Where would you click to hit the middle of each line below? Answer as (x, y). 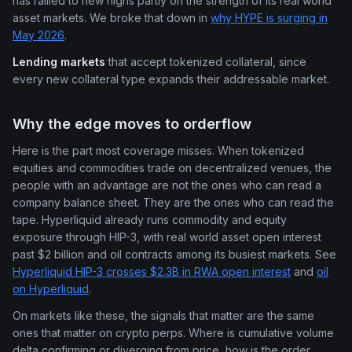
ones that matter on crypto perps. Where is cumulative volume (173, 333)
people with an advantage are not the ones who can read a (167, 185)
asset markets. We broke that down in (112, 17)
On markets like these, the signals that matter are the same (163, 316)
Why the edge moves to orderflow (132, 123)
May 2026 (38, 35)
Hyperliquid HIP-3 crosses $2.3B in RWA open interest (152, 271)
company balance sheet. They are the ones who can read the (173, 202)
